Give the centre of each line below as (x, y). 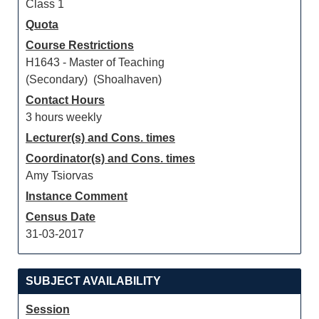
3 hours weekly (64, 117)
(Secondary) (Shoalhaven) (94, 79)
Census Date (61, 217)
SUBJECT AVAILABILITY (93, 281)
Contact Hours (65, 100)
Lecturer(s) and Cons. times (100, 138)
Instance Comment (77, 196)
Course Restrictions (80, 45)
